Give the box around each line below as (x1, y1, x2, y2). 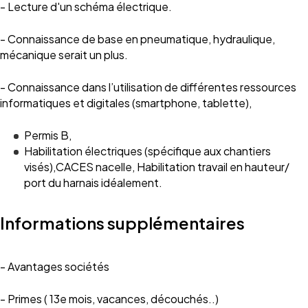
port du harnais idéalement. (24, 175, 162, 190)
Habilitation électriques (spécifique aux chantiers (24, 144, 271, 158)
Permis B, (24, 128, 71, 142)
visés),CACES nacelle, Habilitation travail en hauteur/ (24, 159, 289, 174)
